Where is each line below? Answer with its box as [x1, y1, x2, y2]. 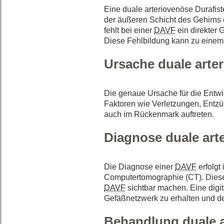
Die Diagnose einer [104, 162, 175, 171]
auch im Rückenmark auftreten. [104, 110, 214, 119]
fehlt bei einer [104, 26, 154, 35]
